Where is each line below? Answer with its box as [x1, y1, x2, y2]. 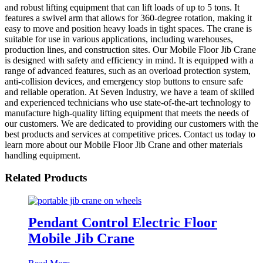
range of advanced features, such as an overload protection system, [5, 65, 251, 76]
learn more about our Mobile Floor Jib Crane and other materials [5, 139, 242, 150]
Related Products [5, 171, 87, 184]
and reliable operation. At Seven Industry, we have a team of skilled [5, 86, 254, 97]
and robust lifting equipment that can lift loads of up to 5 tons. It [5, 2, 240, 12]
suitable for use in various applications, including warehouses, [5, 33, 233, 44]
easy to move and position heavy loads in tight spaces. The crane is [5, 23, 252, 33]
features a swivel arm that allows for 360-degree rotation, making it [5, 12, 252, 23]
